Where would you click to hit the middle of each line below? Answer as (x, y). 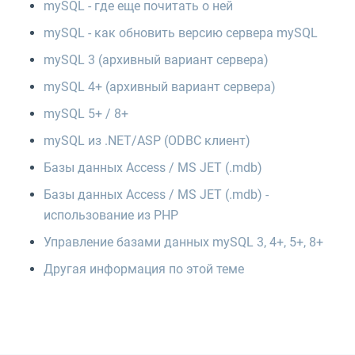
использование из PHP (111, 215)
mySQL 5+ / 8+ (86, 113)
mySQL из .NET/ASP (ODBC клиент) (147, 140)
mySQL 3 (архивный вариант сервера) (156, 59)
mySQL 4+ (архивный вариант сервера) (160, 86)
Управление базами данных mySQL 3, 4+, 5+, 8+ (183, 242)
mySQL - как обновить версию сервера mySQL (181, 32)
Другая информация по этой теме (144, 269)
